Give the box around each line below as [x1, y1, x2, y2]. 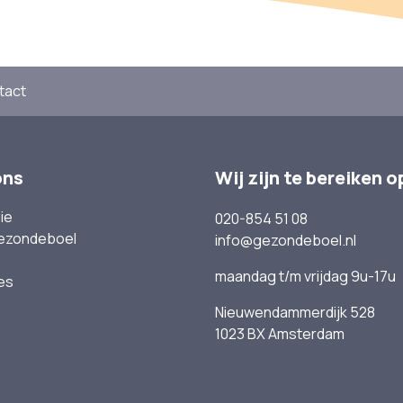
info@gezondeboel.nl [215, 230, 356, 250]
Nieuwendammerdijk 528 [215, 302, 375, 322]
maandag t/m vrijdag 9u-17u [215, 266, 396, 286]
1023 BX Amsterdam [215, 324, 345, 344]
